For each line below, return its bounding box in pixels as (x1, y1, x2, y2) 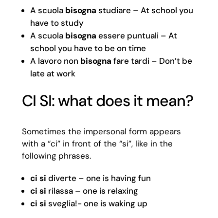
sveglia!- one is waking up (46, 198, 147, 209)
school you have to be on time (30, 43, 146, 54)
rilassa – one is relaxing (46, 185, 140, 196)
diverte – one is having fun (46, 173, 153, 183)
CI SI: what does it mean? (21, 91, 193, 111)
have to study (30, 18, 84, 28)
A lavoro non (30, 55, 80, 66)
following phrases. (21, 150, 93, 161)
